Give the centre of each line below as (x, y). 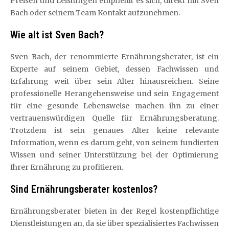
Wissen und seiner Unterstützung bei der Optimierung (114, 155)
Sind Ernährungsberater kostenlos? (84, 189)
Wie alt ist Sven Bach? (57, 35)
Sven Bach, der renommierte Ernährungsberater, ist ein (114, 56)
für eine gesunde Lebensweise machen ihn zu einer (114, 106)
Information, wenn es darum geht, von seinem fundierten (114, 142)
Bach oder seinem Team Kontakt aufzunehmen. (95, 13)
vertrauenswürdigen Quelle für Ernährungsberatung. (114, 118)
